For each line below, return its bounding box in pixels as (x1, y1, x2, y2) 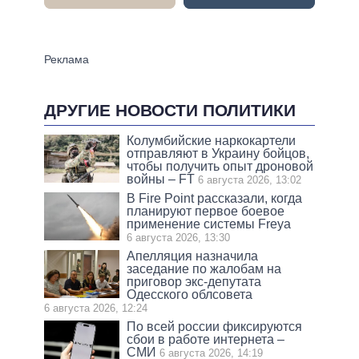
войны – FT (127, 172, 196, 187)
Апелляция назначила (127, 249, 259, 264)
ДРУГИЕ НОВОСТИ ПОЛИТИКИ (44, 100, 296, 119)
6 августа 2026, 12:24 (44, 302, 147, 315)
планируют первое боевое (127, 204, 285, 219)
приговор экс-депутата (127, 275, 262, 289)
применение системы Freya (127, 217, 292, 232)
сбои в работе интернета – (127, 333, 285, 347)
